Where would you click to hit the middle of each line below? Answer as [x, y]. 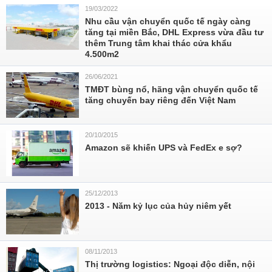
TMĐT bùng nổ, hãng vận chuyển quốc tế [172, 89]
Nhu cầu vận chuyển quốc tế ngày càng [168, 21]
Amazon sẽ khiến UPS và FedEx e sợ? [164, 148]
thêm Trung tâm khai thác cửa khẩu [158, 43]
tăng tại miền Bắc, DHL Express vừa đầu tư [174, 32]
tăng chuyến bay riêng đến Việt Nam [160, 100]
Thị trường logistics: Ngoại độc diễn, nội [170, 264]
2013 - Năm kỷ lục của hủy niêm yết [158, 206]
